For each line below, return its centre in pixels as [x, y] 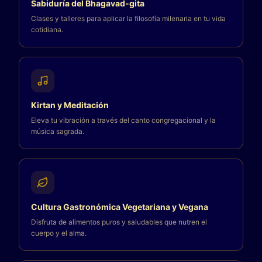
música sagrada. [58, 131]
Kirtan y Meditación [70, 105]
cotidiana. [47, 30]
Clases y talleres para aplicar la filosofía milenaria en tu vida [128, 18]
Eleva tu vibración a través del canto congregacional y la [123, 120]
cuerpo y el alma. [59, 233]
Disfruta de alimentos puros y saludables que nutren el [119, 222]
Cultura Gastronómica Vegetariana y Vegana [120, 207]
